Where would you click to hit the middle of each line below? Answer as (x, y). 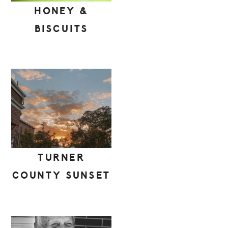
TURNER (61, 158)
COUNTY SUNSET (62, 176)
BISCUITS (61, 29)
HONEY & (61, 11)
